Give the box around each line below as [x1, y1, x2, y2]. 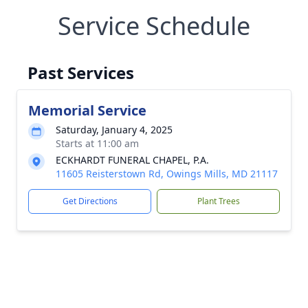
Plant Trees [197, 195, 240, 207]
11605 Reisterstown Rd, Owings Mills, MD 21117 [56, 167, 278, 180]
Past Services [27, 61, 134, 84]
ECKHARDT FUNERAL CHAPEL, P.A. [56, 153, 209, 166]
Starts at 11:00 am [56, 137, 139, 150]
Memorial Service [28, 101, 146, 120]
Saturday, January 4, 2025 [56, 123, 173, 136]
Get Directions [62, 195, 118, 207]
